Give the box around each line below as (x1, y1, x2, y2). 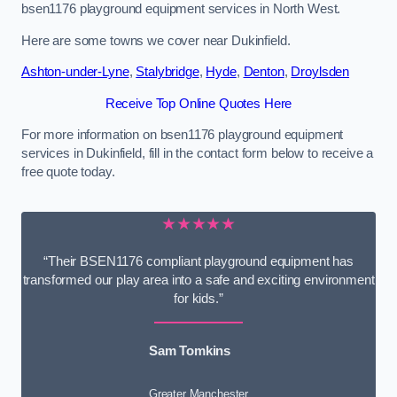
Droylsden (291, 65, 350, 80)
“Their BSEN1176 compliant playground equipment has (43, 254, 354, 269)
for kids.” (174, 292, 223, 307)
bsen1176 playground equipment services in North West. (21, 2, 341, 17)
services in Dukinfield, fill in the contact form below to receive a (21, 146, 374, 161)
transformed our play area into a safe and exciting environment (22, 273, 375, 288)
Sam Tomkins (148, 344, 231, 359)
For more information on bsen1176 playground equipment (21, 128, 344, 143)
